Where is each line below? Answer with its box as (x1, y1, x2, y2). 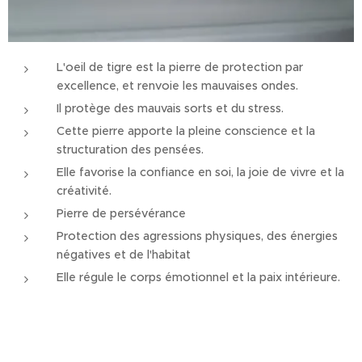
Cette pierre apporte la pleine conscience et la (57, 124, 315, 139)
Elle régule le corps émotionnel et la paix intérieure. (57, 270, 340, 285)
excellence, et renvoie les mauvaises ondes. (57, 78, 298, 94)
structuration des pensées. (57, 142, 204, 158)
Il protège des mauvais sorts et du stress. (57, 101, 284, 116)
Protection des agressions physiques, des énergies (57, 229, 338, 244)
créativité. (57, 183, 112, 199)
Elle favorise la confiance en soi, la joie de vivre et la (57, 165, 344, 180)
